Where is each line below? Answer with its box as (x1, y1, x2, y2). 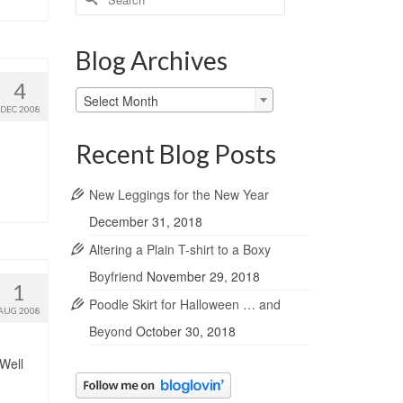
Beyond (88, 322, 132, 341)
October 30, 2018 (135, 322, 236, 341)
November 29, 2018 (146, 267, 260, 286)
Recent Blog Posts (75, 139, 276, 170)
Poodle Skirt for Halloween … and (88, 295, 281, 314)
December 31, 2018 (88, 212, 202, 231)
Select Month (83, 92, 158, 111)
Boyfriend (88, 267, 143, 286)
